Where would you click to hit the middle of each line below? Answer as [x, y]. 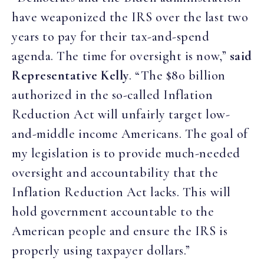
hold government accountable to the [113, 211]
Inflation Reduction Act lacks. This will [121, 192]
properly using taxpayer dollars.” [101, 250]
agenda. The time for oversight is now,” [121, 56]
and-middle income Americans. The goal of [130, 133]
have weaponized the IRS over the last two [130, 17]
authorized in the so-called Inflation [113, 95]
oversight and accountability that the [115, 172]
